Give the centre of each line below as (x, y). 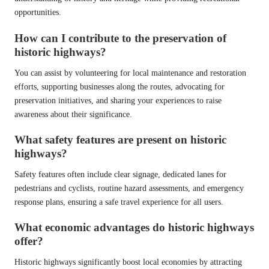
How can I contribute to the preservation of (120, 38)
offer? (29, 241)
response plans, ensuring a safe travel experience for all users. (119, 202)
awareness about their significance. (73, 114)
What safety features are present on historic (120, 139)
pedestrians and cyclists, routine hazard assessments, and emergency (129, 188)
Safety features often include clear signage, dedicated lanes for (120, 174)
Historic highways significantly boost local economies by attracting (128, 262)
